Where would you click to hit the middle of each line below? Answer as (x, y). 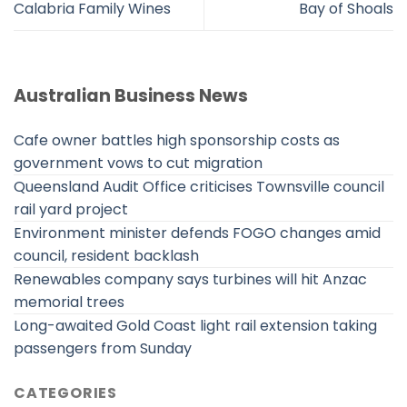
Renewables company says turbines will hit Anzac (190, 280)
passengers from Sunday (103, 349)
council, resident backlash (106, 256)
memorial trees (69, 303)
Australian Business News (131, 96)
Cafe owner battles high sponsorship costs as (177, 141)
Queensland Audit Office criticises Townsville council (199, 187)
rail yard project (71, 210)
